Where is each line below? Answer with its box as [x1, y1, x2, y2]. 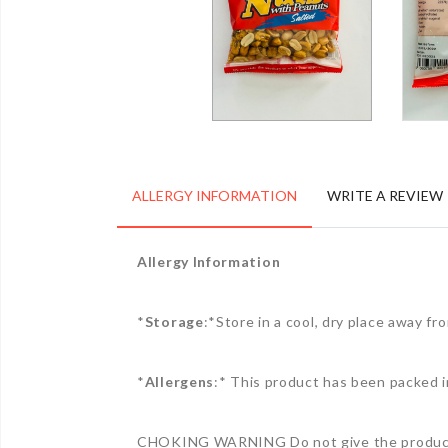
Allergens [144, 373, 215, 390]
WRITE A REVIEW [327, 187, 443, 204]
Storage [144, 313, 204, 330]
